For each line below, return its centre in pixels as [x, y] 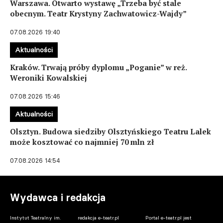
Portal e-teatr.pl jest [168, 218]
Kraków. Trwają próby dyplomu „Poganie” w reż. [98, 67]
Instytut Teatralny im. [35, 218]
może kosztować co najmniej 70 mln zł [82, 142]
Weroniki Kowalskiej [49, 78]
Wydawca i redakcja [58, 198]
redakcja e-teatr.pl [98, 218]
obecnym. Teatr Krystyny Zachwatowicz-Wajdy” [98, 13]
